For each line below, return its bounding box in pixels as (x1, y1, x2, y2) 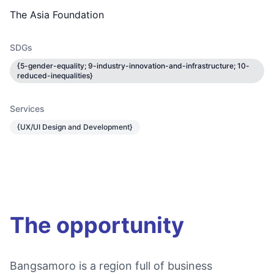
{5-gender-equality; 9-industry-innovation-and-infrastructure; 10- (17, 61, 250, 70)
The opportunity (10, 212, 184, 239)
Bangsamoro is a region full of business (10, 259, 212, 272)
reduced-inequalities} (17, 71, 93, 80)
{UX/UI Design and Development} (17, 122, 133, 131)
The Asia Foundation (10, 9, 104, 21)
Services (10, 103, 45, 114)
